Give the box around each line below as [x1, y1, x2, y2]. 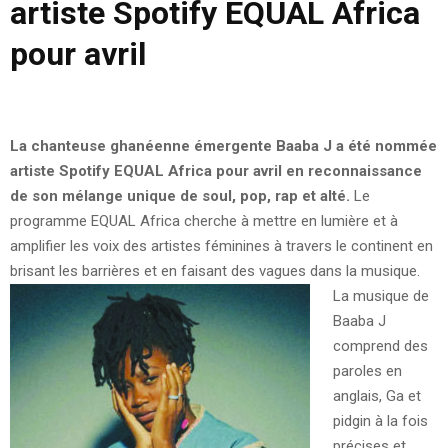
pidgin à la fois [332, 411, 428, 430]
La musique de [332, 286, 429, 305]
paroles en [332, 361, 402, 380]
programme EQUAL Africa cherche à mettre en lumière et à [10, 211, 398, 230]
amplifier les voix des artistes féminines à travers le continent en [10, 236, 433, 255]
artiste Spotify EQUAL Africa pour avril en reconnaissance [10, 161, 422, 180]
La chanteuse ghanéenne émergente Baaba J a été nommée [10, 136, 437, 155]
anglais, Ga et [332, 386, 421, 405]
